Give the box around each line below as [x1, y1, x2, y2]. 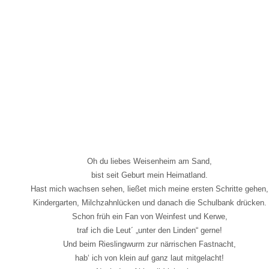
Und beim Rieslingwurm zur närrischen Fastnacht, [63, 239, 236, 249]
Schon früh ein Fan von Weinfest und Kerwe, [71, 211, 228, 221]
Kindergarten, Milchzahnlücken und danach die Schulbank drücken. [32, 198, 267, 207]
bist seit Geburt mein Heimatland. [91, 170, 208, 180]
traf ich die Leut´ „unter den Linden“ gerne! [77, 225, 222, 235]
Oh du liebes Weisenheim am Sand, [87, 156, 212, 166]
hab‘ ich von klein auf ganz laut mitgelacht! [75, 253, 224, 262]
